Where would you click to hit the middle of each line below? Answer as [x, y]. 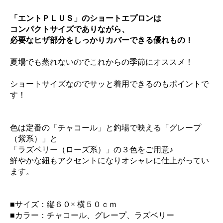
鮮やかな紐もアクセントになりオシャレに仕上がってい [110, 161]
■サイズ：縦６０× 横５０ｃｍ [63, 205]
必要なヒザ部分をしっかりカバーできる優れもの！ [102, 40]
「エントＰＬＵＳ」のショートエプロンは [86, 18]
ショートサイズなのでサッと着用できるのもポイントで [110, 84]
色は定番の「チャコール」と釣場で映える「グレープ [106, 128]
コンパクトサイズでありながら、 [70, 29]
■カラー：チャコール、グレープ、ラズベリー [92, 216]
